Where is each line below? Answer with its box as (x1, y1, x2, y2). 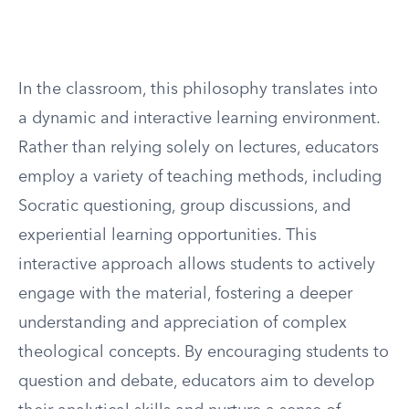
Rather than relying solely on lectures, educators (18, 140, 379, 156)
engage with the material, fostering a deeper (18, 286, 352, 302)
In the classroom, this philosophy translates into (18, 81, 378, 98)
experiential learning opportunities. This (18, 227, 317, 244)
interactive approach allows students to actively (18, 257, 375, 273)
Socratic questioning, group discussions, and (18, 198, 351, 215)
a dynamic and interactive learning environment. (18, 110, 380, 127)
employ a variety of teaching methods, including (18, 169, 382, 185)
